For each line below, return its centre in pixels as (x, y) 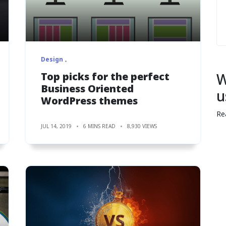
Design (52, 59)
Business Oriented (87, 88)
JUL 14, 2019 (56, 126)
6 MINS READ (99, 126)
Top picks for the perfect (105, 76)
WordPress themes (89, 100)
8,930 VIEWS (142, 126)
